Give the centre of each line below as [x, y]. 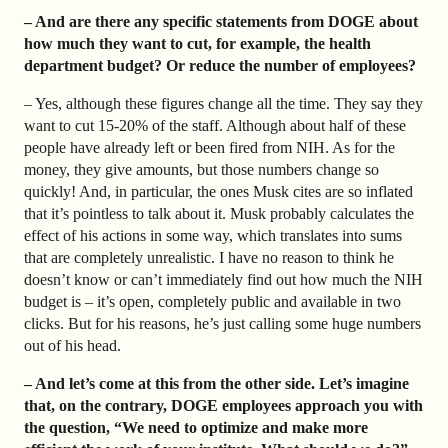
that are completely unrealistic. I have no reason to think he [209, 258]
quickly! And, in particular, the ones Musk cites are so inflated [218, 192]
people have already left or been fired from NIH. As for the [209, 148]
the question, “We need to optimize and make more [196, 428]
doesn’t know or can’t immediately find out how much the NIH [223, 280]
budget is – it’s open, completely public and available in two [212, 302]
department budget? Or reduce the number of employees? [220, 66]
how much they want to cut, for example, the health [197, 44]
